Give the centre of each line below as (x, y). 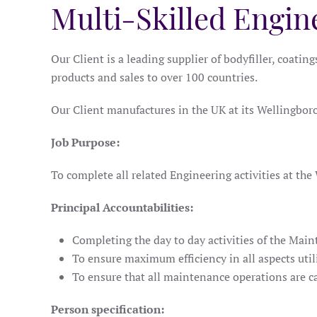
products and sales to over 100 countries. (154, 77)
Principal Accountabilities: (122, 207)
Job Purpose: (85, 142)
